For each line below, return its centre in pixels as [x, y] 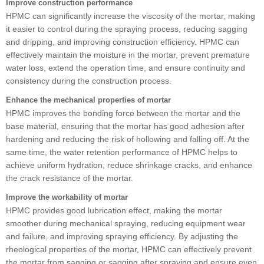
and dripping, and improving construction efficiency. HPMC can [123, 42]
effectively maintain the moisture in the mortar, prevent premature [128, 55]
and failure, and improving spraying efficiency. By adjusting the [122, 236]
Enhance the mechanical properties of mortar [88, 100]
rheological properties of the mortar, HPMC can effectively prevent [129, 249]
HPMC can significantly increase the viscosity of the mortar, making [131, 16]
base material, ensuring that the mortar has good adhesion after [125, 126]
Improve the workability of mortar [67, 197]
